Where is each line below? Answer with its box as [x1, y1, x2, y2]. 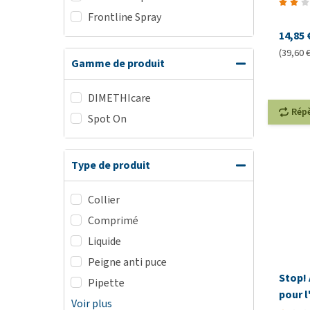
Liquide [88, 234, 121, 248]
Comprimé [88, 213, 138, 228]
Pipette [88, 275, 125, 290]
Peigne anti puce [88, 255, 167, 269]
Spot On [88, 111, 127, 126]
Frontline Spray [88, 10, 161, 24]
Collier [88, 192, 120, 207]
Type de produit [71, 158, 150, 172]
